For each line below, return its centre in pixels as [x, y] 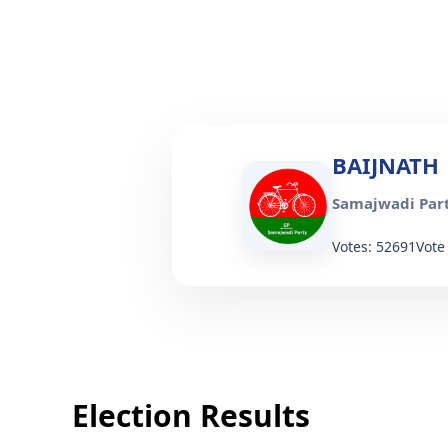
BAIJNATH [385, 165]
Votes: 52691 [374, 246]
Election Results [191, 415]
